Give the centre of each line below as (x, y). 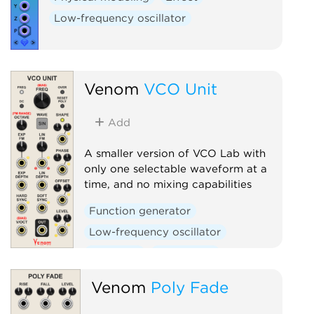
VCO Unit (180, 88)
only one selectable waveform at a (175, 169)
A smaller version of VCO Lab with (175, 153)
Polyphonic (185, 253)
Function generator (140, 211)
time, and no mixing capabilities (168, 184)
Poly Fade (189, 287)
